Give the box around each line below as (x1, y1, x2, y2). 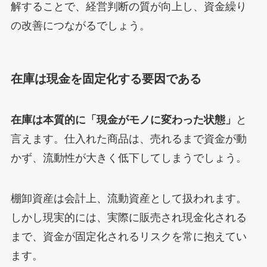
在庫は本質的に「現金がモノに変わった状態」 (10, 113, 236, 126)
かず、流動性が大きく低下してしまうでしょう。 (10, 151, 247, 164)
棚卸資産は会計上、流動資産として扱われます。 (10, 192, 247, 204)
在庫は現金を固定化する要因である (10, 72, 201, 85)
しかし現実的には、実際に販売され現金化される (10, 211, 247, 223)
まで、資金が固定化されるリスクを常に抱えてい (10, 230, 247, 243)
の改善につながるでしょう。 (10, 20, 150, 32)
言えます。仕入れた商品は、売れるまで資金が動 (10, 132, 247, 145)
